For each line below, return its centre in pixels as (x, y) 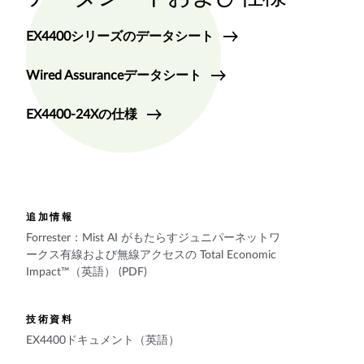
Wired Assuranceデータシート (114, 76)
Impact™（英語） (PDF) (87, 272)
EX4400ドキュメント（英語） (103, 340)
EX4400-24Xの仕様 (82, 115)
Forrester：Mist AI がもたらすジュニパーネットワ (153, 238)
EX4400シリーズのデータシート (120, 37)
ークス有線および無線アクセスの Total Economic (151, 255)
